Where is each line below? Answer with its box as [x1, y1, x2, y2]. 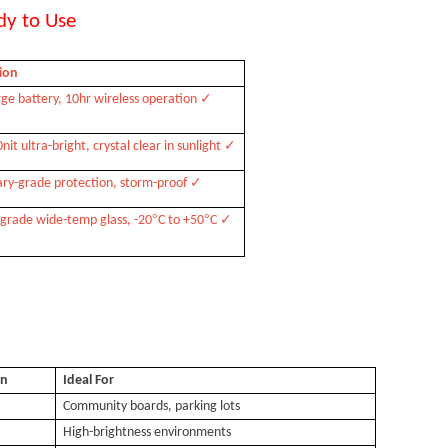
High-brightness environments [63, 425, 232, 440]
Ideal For [63, 373, 115, 388]
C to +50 [158, 213, 205, 228]
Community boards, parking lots [63, 399, 241, 414]
